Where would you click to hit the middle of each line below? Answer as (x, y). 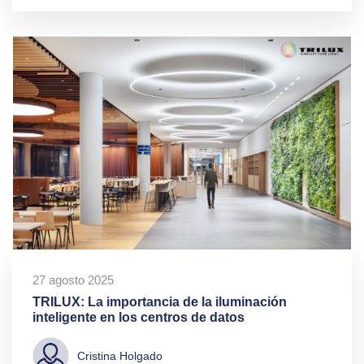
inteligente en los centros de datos (139, 318)
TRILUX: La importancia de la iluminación (160, 302)
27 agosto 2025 (73, 280)
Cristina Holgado (120, 355)
